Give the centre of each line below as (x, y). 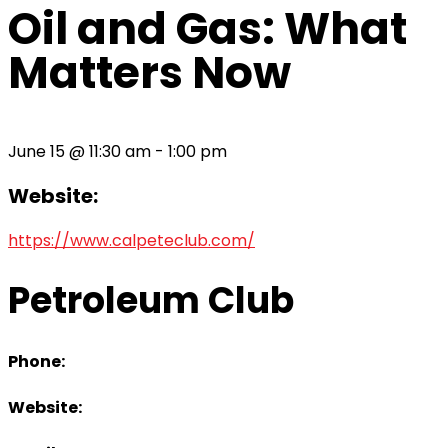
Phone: (36, 361)
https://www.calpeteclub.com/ (131, 240)
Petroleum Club (151, 300)
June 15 (36, 151)
